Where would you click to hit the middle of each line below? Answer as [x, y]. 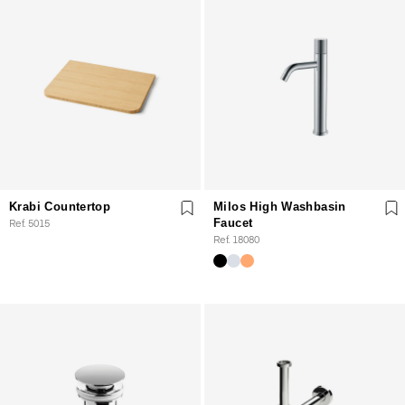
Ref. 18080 [236, 239]
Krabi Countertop [60, 207]
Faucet [233, 223]
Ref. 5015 [29, 223]
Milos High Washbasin [280, 207]
